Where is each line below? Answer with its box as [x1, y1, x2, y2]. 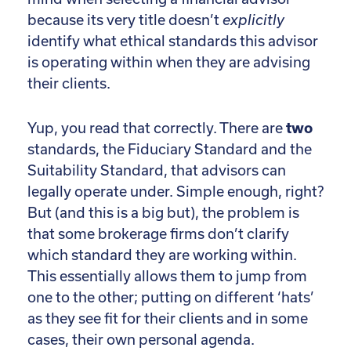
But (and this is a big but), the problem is [27, 204, 299, 221]
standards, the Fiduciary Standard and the [27, 140, 312, 157]
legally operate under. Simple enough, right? [27, 183, 324, 200]
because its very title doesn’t [27, 11, 223, 28]
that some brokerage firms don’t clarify [27, 225, 289, 242]
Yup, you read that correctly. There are [27, 119, 286, 136]
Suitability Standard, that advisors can [27, 161, 286, 179]
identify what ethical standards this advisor [27, 32, 318, 49]
